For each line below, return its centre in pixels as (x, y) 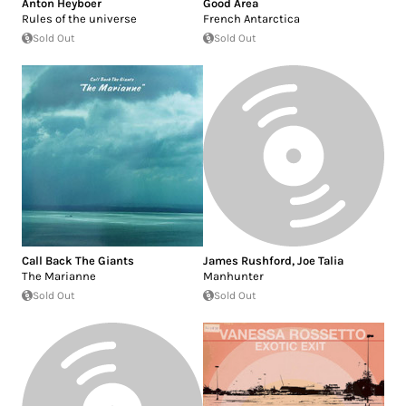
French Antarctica (251, 18)
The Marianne (59, 275)
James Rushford (247, 260)
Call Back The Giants (78, 260)
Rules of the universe (79, 18)
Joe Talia (320, 260)
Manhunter (233, 275)
